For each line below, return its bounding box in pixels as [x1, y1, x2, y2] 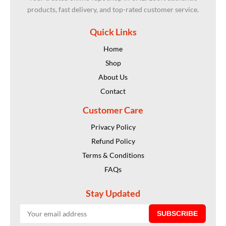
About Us [98, 72, 128, 81]
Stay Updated [86, 187, 140, 199]
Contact [100, 86, 126, 95]
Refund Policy [91, 136, 135, 145]
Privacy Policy [90, 122, 136, 131]
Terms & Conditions [82, 150, 144, 159]
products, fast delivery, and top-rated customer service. [27, 5, 199, 14]
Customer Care [83, 104, 143, 116]
